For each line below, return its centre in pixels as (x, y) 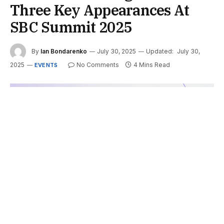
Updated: (160, 51)
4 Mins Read (152, 65)
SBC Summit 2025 (71, 27)
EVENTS (46, 65)
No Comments (98, 65)
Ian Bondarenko (64, 51)
